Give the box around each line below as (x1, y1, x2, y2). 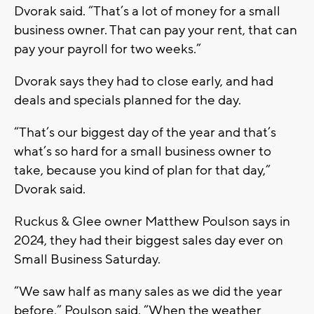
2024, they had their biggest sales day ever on (14, 231, 283, 249)
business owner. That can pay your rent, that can (14, 21, 297, 39)
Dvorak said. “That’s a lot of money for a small (14, 2, 280, 20)
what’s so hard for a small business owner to (14, 142, 271, 160)
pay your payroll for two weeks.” (14, 40, 201, 57)
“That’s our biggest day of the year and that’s (14, 123, 276, 141)
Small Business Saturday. (14, 250, 161, 268)
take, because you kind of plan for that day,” (14, 161, 271, 179)
